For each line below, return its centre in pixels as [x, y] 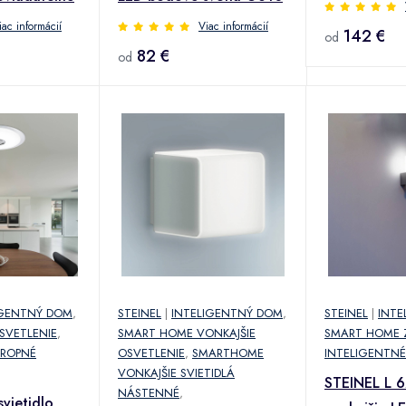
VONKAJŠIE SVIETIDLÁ [176, 372]
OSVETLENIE [151, 353]
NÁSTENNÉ [149, 392]
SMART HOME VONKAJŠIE [187, 333]
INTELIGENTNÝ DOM [227, 313]
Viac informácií [233, 26]
